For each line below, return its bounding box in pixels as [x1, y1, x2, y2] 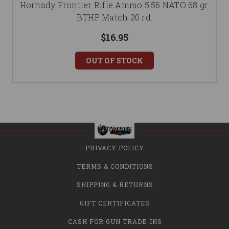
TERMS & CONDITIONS [76, 162, 153, 171]
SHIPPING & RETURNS [76, 180, 153, 189]
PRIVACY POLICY [85, 144, 144, 152]
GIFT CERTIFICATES [80, 199, 150, 208]
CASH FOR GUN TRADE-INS [67, 217, 162, 226]
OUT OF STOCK [86, 56, 143, 66]
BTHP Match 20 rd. [76, 12, 153, 23]
